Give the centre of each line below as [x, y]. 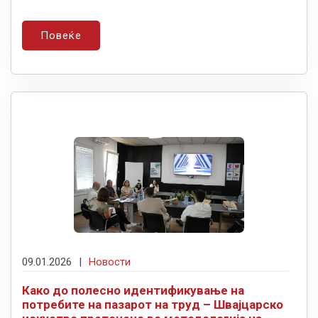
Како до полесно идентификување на [133, 290]
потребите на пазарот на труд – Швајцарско [153, 304]
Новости [110, 262]
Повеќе [61, 35]
